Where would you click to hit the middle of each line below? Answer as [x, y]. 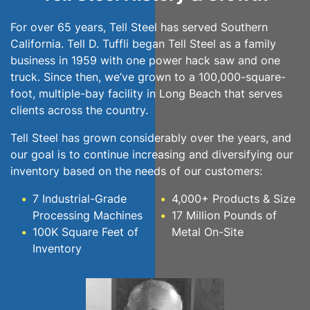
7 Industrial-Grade [80, 199]
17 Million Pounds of [224, 216]
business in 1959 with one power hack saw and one [145, 61]
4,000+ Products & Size [234, 199]
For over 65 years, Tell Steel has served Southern [139, 27]
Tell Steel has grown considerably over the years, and [151, 138]
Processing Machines [88, 216]
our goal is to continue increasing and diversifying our [152, 155]
